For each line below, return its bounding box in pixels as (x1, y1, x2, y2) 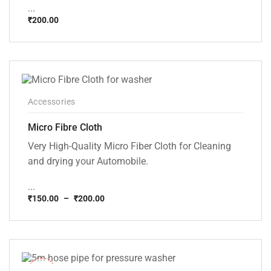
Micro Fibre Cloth (28, 121, 102, 133)
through (28, 232, 58, 243)
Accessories (28, 96, 76, 106)
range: (28, 213, 53, 223)
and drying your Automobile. (28, 155, 148, 167)
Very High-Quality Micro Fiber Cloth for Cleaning (28, 140, 231, 152)
